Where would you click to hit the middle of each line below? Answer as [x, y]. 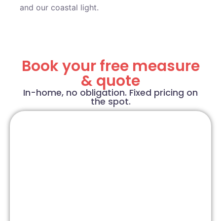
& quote [110, 81]
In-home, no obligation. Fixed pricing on [110, 92]
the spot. [110, 101]
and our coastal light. [59, 7]
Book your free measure [110, 66]
